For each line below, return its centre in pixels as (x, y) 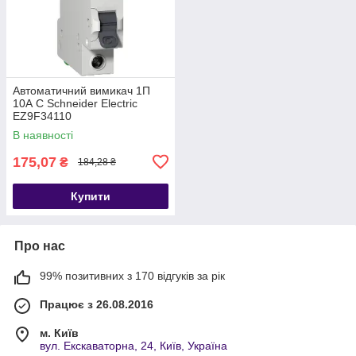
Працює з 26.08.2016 (97, 304)
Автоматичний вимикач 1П (81, 90)
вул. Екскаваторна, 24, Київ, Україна (133, 345)
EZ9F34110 (42, 116)
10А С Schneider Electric (75, 103)
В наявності (43, 135)
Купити (91, 196)
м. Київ (59, 333)
